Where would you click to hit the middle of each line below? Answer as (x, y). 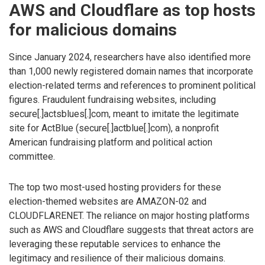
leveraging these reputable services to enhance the (115, 244)
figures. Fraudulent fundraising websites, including (112, 99)
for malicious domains (93, 30)
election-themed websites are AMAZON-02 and (108, 202)
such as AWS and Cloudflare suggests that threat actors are (131, 230)
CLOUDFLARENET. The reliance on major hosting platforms (129, 216)
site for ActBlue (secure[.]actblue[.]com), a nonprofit (114, 128)
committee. (32, 156)
